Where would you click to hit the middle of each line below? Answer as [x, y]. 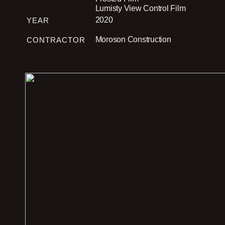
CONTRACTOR [56, 40]
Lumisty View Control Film [140, 9]
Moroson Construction [133, 40]
